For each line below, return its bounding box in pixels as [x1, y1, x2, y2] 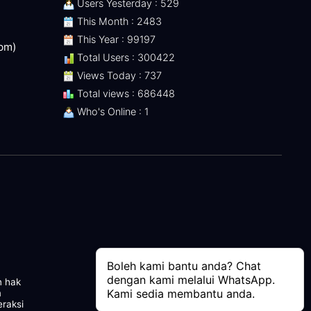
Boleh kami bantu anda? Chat [107, 259, 261, 273]
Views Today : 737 [74, 69, 162, 82]
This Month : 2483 [74, 15, 162, 28]
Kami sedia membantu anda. [107, 287, 255, 301]
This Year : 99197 [74, 33, 155, 46]
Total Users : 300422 [74, 51, 175, 64]
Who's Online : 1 [74, 106, 149, 118]
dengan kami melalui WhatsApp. [107, 273, 275, 287]
